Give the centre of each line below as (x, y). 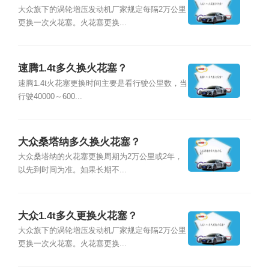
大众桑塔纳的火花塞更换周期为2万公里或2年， (100, 157)
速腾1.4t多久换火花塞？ (72, 68)
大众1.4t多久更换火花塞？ (77, 216)
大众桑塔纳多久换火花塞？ (79, 142)
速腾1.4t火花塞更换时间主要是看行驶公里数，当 (102, 83)
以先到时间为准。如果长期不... (72, 170)
